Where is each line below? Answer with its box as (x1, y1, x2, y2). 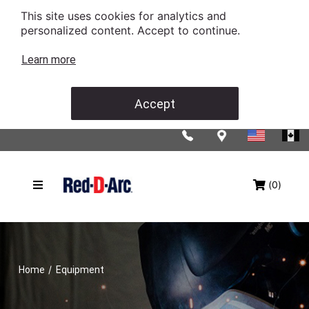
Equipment (56, 264, 104, 275)
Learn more (21, 53, 76, 66)
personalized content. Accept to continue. (21, 23, 243, 37)
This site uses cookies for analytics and (21, 9, 226, 23)
